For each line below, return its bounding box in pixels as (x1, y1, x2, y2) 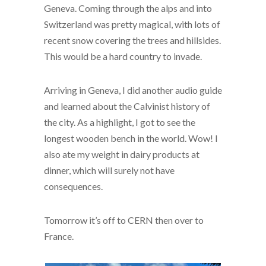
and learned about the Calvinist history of (44, 100, 210, 112)
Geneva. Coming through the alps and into (44, 2, 212, 14)
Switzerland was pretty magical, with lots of (44, 18, 220, 30)
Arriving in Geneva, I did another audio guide (44, 84, 222, 96)
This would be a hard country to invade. (44, 50, 202, 62)
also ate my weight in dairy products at (44, 148, 199, 160)
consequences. (44, 180, 103, 192)
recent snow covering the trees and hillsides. (44, 34, 221, 46)
